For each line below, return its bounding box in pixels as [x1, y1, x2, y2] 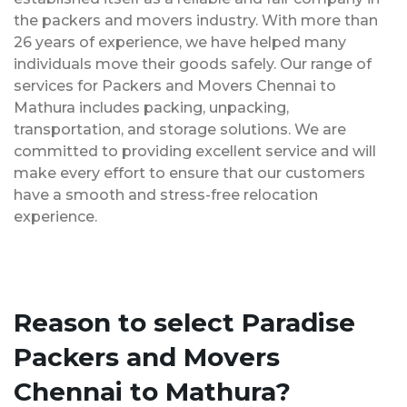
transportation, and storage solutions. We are [14, 120, 346, 138]
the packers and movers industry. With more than [14, 11, 378, 29]
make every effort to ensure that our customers [14, 164, 365, 182]
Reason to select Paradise [14, 306, 355, 338]
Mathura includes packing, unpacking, [14, 98, 289, 116]
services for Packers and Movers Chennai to [14, 76, 336, 94]
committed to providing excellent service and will [14, 142, 376, 160]
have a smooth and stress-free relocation [14, 185, 318, 203]
